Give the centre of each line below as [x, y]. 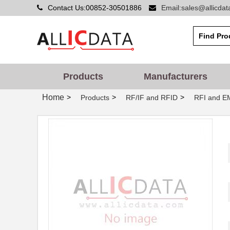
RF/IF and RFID [152, 98]
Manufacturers [176, 76]
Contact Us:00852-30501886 [96, 8]
